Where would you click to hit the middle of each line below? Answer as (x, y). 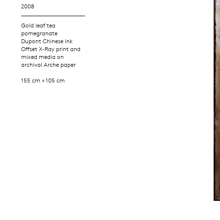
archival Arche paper (49, 64)
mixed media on (43, 56)
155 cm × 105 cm (43, 80)
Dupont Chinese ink (47, 41)
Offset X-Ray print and (51, 49)
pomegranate (40, 33)
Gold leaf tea (39, 25)
